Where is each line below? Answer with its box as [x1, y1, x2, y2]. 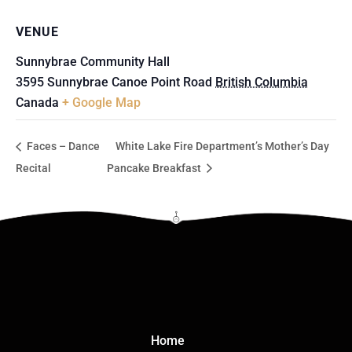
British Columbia [215, 74, 308, 90]
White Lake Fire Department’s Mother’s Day [115, 140, 329, 153]
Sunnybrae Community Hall [16, 53, 170, 69]
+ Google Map [62, 94, 141, 110]
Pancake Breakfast [106, 162, 203, 175]
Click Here [140, 218, 212, 238]
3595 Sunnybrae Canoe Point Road [16, 74, 212, 90]
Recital [16, 162, 51, 175]
